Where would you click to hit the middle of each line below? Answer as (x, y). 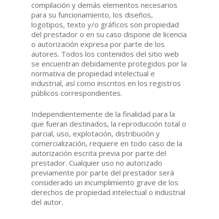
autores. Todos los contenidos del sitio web (105, 54)
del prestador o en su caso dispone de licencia (109, 34)
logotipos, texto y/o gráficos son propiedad (105, 25)
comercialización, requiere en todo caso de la (107, 143)
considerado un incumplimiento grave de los (105, 182)
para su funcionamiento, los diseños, (92, 15)
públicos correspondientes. (77, 93)
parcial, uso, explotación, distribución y (96, 133)
